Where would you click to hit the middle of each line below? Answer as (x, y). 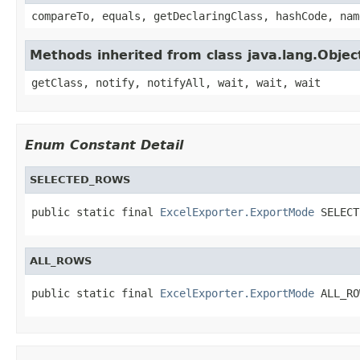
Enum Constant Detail (104, 145)
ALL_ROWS (61, 260)
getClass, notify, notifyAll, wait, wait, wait (176, 82)
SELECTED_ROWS (80, 179)
